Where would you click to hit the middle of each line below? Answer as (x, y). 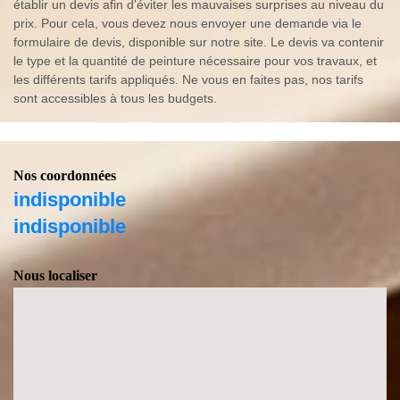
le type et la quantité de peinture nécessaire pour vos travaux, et (195, 61)
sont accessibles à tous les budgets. (115, 98)
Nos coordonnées (65, 175)
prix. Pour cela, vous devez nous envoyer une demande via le (187, 23)
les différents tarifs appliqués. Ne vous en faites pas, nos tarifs (188, 79)
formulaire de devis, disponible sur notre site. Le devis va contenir (199, 42)
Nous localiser (55, 275)
